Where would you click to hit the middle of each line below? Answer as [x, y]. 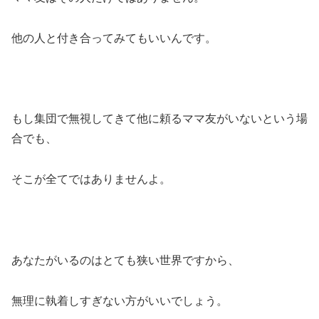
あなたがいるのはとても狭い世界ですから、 [125, 260]
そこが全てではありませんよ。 [91, 179]
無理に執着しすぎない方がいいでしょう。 [120, 300]
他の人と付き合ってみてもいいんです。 [114, 38]
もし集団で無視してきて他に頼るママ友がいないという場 [159, 119]
